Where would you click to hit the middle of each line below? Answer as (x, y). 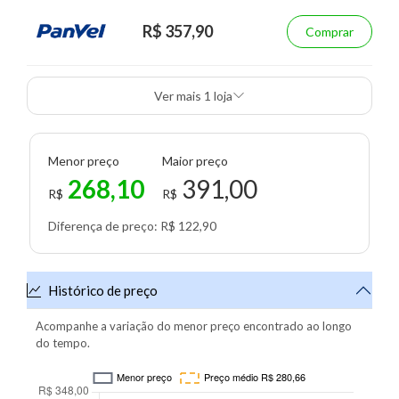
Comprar (330, 31)
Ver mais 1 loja (223, 95)
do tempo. (63, 342)
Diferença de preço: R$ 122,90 (132, 225)
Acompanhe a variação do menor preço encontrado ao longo (194, 326)
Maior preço (195, 160)
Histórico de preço (103, 290)
